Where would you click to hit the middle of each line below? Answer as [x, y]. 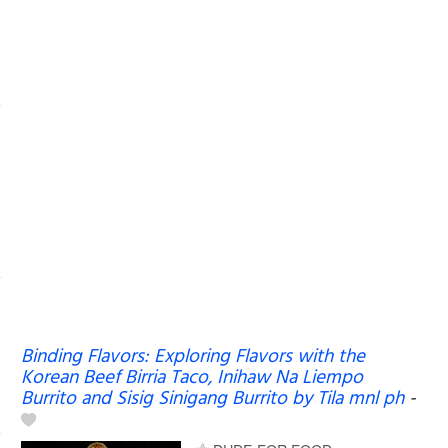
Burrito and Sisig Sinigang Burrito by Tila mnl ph [212, 398]
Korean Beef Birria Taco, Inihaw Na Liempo [191, 377]
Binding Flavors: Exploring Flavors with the [192, 356]
